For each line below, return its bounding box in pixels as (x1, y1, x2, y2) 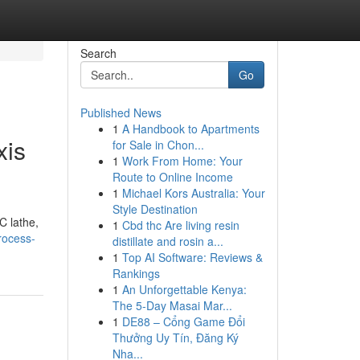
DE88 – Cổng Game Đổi (121, 313, 245, 329)
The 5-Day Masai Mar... (112, 297, 232, 313)
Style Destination (112, 201, 198, 217)
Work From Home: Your (121, 153, 243, 169)
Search (80, 45, 117, 61)
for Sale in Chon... (112, 137, 204, 153)
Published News (80, 104, 162, 121)
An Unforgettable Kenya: (121, 281, 247, 297)
